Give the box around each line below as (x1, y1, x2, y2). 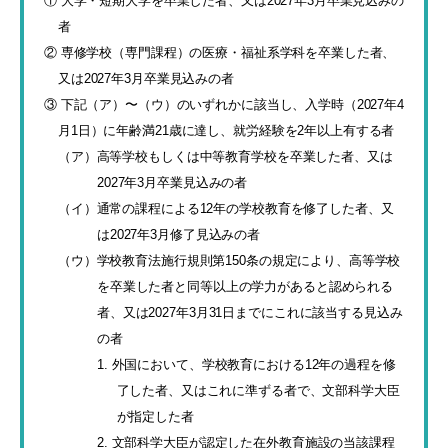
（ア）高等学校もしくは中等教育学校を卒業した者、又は (58, 149, 393, 164)
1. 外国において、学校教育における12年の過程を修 (97, 357, 396, 372)
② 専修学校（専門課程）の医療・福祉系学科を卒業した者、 (44, 45, 396, 60)
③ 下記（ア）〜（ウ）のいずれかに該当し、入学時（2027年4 (44, 97, 404, 112)
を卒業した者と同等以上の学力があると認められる (97, 279, 394, 294)
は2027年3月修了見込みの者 (97, 227, 261, 242)
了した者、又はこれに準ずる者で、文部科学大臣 (116, 383, 400, 398)
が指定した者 (116, 409, 194, 424)
